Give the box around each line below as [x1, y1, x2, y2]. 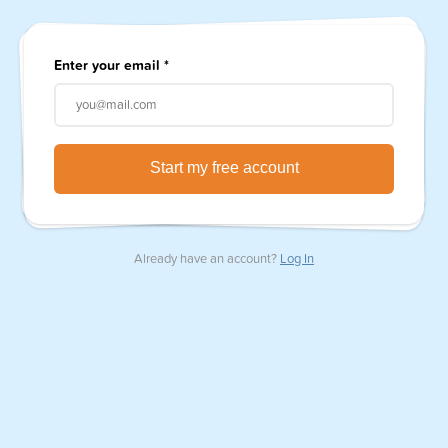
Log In [280, 251, 314, 267]
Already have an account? [134, 251, 280, 267]
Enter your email [54, 57, 164, 74]
